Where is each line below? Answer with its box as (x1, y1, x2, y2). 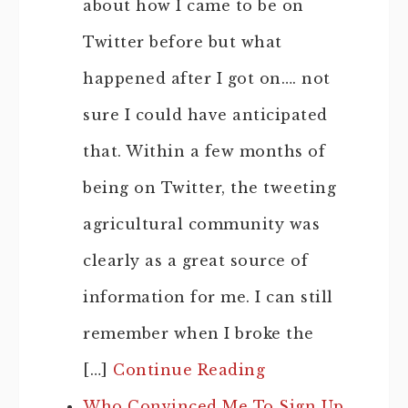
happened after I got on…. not (83, 69, 331, 87)
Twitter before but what (83, 33, 282, 51)
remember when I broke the (83, 324, 314, 342)
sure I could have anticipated (83, 106, 328, 124)
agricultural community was (83, 215, 320, 233)
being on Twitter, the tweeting (83, 178, 336, 197)
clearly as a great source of (83, 251, 308, 270)
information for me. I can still (83, 288, 333, 306)
